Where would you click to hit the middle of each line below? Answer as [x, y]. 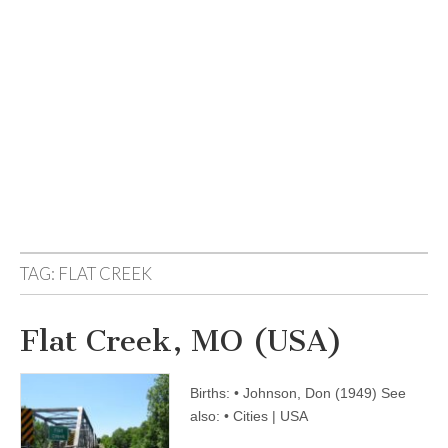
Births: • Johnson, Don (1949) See [298, 393]
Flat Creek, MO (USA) [181, 341]
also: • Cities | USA [249, 416]
